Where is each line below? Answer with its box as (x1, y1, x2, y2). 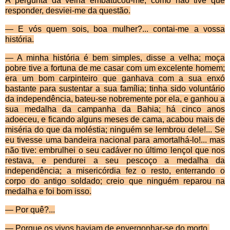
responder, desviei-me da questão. (5, 6, 130, 15)
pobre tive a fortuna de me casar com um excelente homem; (5, 64, 225, 73)
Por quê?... (13, 205, 55, 215)
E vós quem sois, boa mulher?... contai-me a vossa (13, 25, 225, 34)
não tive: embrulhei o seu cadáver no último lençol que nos (5, 146, 225, 155)
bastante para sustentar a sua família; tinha (5, 84, 170, 93)
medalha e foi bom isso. (5, 187, 91, 196)
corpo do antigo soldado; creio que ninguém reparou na (5, 177, 225, 186)
